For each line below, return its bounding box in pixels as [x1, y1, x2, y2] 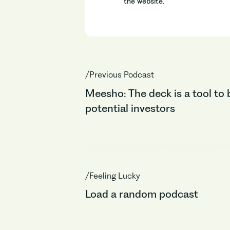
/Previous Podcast [85, 69, 155, 80]
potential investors [85, 101, 194, 114]
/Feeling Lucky [85, 170, 141, 181]
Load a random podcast [85, 187, 199, 201]
